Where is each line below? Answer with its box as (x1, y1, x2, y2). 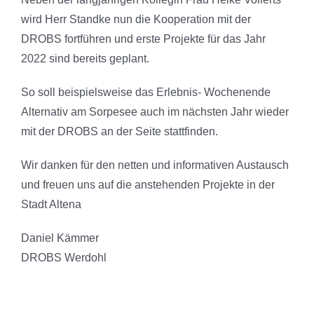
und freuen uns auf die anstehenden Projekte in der (20, 178, 275, 191)
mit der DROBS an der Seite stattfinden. (20, 125, 218, 137)
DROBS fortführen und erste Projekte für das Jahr (20, 32, 266, 45)
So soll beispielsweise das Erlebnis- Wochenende (20, 86, 271, 98)
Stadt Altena (20, 198, 81, 210)
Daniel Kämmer (20, 231, 99, 244)
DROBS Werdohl (20, 251, 107, 264)
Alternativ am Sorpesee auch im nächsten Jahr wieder (20, 105, 289, 118)
